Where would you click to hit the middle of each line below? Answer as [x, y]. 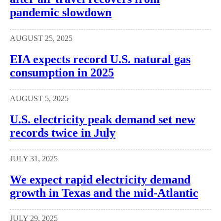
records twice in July [63, 132]
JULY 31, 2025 [34, 158]
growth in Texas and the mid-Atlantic [104, 193]
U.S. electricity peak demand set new [103, 119]
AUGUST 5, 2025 [39, 98]
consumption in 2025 [62, 72]
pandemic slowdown [61, 13]
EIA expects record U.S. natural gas [100, 59]
